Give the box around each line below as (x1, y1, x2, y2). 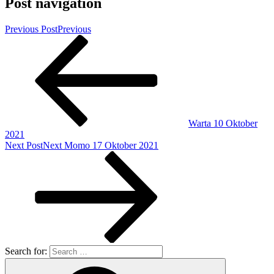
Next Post (5, 140, 43, 151)
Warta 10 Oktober (188, 118, 257, 129)
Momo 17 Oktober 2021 (64, 140, 158, 151)
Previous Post (5, 24, 57, 35)
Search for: (5, 246, 50, 257)
